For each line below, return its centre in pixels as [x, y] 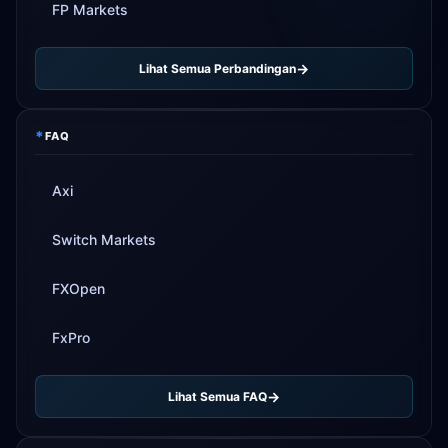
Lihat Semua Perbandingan [217, 68]
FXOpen [78, 288]
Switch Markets [104, 239]
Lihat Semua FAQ [217, 396]
